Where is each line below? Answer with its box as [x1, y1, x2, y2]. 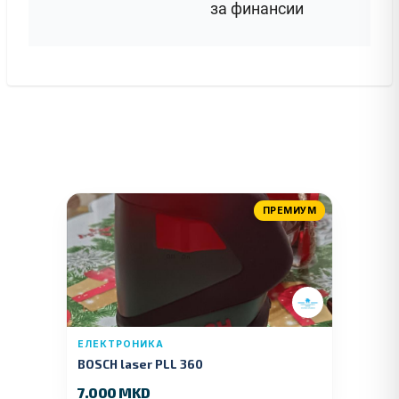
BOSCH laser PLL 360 [77, 355, 203, 371]
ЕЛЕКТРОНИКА [77, 338, 164, 350]
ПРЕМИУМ [262, 204, 316, 216]
